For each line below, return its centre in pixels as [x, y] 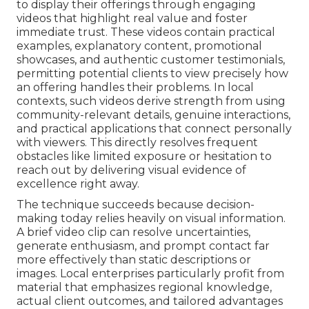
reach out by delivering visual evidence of [131, 170]
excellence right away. [78, 184]
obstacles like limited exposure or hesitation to [144, 157]
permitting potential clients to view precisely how [152, 74]
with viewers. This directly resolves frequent [137, 143]
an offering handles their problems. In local [135, 88]
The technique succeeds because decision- [136, 205]
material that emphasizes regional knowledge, [144, 288]
